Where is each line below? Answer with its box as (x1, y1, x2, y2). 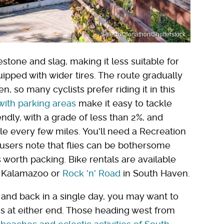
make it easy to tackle (76, 98, 172, 109)
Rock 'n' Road (62, 168, 120, 179)
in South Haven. (120, 168, 190, 179)
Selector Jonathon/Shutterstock (101, 31, 185, 38)
